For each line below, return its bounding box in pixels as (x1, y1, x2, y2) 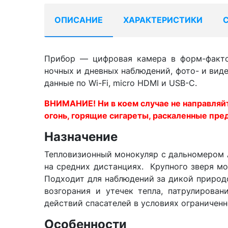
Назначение (44, 129, 118, 144)
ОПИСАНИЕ (54, 15, 103, 25)
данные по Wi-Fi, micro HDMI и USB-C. (44, 78, 197, 88)
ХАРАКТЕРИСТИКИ (123, 15, 203, 25)
